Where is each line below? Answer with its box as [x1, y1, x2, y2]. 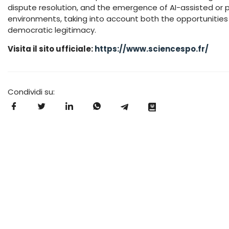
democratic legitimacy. [8, 24, 96, 35]
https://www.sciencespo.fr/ [95, 43, 209, 54]
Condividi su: [8, 86, 55, 97]
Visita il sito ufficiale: [8, 43, 95, 54]
